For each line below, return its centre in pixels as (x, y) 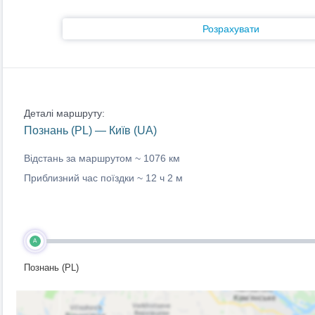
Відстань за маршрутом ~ (83, 158)
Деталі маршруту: (64, 113)
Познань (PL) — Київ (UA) (90, 130)
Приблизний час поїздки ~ (84, 178)
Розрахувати (231, 29)
